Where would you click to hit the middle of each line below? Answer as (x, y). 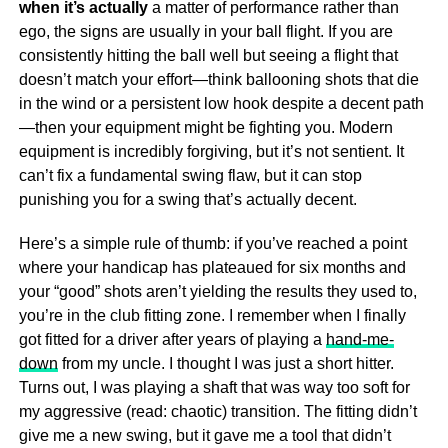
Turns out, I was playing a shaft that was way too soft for (214, 387)
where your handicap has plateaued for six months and (212, 267)
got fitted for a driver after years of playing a (172, 339)
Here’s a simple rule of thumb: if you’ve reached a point (212, 243)
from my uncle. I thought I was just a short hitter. (225, 363)
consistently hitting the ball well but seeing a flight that (208, 55)
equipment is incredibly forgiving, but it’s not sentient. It (211, 151)
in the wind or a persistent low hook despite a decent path (221, 103)
